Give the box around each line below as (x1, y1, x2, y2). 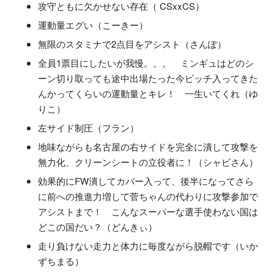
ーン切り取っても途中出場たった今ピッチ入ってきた (38, 72, 258, 85)
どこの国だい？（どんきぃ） (38, 220, 157, 234)
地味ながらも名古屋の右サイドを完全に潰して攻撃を (38, 140, 258, 154)
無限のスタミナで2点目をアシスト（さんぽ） (38, 37, 226, 51)
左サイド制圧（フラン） (38, 121, 139, 135)
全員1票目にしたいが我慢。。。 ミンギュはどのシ (38, 56, 254, 70)
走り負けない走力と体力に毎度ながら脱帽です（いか (38, 239, 258, 253)
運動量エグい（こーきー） (38, 18, 148, 32)
